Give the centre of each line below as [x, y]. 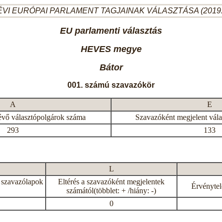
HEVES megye [111, 49]
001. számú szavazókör [111, 85]
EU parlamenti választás [111, 31]
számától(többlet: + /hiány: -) [111, 191]
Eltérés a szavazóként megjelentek [111, 182]
